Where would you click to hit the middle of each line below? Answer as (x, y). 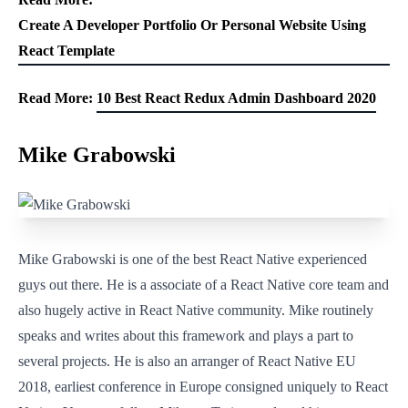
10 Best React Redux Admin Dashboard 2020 (236, 98)
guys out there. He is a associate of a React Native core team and (204, 285)
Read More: (56, 98)
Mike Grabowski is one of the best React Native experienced (193, 259)
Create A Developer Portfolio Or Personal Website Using (192, 25)
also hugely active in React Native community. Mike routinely (196, 310)
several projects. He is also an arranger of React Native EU (187, 361)
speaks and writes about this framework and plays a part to (186, 336)
